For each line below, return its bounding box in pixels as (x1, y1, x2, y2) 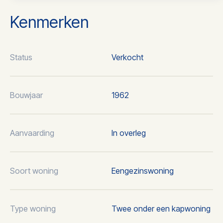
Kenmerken (10, 12, 89, 32)
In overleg (111, 127, 146, 138)
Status (10, 52, 32, 62)
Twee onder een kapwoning (111, 203, 211, 214)
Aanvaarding (10, 127, 54, 138)
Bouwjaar (10, 90, 43, 100)
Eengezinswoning (111, 165, 174, 176)
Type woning (10, 203, 56, 214)
